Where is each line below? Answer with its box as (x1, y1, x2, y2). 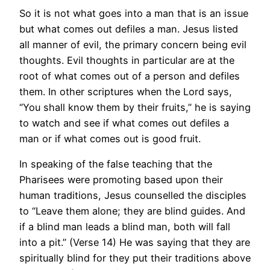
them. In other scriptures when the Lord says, (19, 86, 232, 98)
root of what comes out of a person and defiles (19, 70, 240, 83)
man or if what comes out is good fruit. (19, 133, 201, 145)
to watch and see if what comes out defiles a (19, 117, 229, 130)
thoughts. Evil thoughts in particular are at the (19, 54, 234, 67)
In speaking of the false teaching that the (19, 158, 212, 171)
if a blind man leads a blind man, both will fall (19, 221, 230, 233)
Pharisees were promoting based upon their (19, 174, 223, 186)
